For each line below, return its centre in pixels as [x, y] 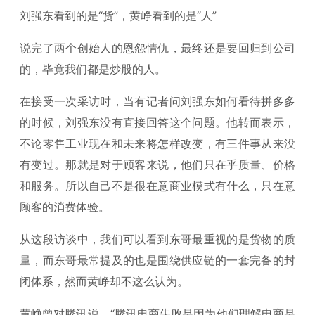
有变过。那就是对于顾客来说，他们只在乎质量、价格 [157, 165]
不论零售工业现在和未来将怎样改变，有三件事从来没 [157, 143]
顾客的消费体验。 [65, 207]
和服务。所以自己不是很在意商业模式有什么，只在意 [157, 186]
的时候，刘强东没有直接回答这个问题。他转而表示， [157, 122]
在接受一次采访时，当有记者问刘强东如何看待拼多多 [157, 101]
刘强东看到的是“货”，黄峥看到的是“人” [118, 15]
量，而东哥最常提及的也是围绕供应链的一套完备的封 [157, 260]
